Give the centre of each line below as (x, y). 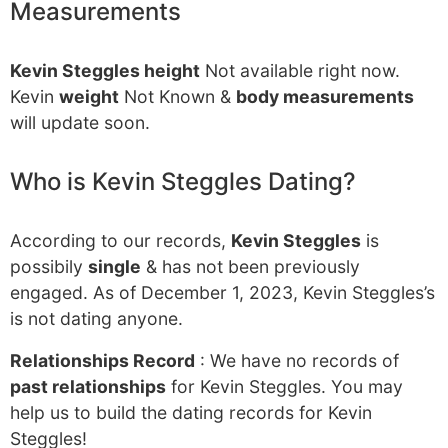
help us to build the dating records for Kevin (191, 412)
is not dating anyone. (96, 318)
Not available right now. (300, 70)
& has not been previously (250, 266)
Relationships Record (102, 360)
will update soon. (80, 122)
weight (89, 96)
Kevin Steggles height (105, 70)
